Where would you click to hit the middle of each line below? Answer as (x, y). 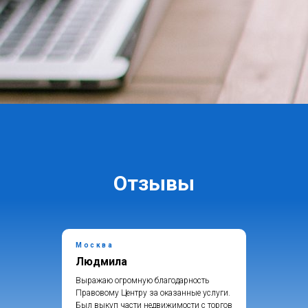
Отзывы (154, 184)
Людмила (101, 262)
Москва (95, 245)
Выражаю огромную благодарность (142, 281)
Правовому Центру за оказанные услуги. (153, 293)
